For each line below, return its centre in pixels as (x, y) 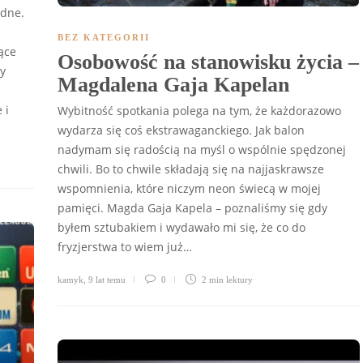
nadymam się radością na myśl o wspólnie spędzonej (202, 150)
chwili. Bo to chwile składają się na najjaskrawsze (191, 169)
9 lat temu (107, 280)
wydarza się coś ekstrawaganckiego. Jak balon (181, 130)
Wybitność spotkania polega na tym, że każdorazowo (199, 111)
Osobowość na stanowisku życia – (208, 62)
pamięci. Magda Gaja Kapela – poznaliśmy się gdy (192, 208)
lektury (239, 280)
